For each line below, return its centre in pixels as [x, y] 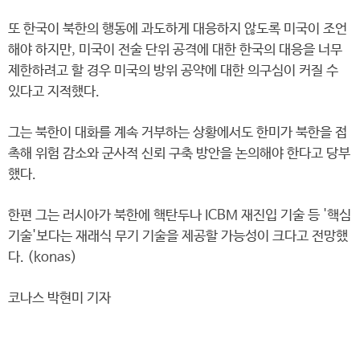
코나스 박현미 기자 [59, 299]
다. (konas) [43, 258]
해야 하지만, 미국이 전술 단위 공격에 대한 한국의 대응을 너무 [175, 50]
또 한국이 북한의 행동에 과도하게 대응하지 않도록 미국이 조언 [178, 29]
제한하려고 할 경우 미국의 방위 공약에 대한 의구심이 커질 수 [173, 71]
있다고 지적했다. [54, 92]
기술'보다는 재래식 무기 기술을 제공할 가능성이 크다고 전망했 [178, 237]
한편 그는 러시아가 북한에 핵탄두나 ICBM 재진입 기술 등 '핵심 [180, 216]
